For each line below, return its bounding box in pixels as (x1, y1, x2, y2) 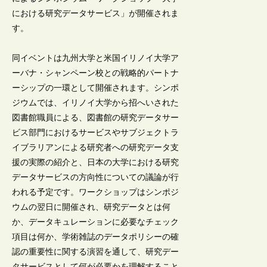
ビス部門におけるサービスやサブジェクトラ (12, 128, 179, 137)
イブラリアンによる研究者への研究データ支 (12, 142, 179, 152)
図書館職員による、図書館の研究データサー (12, 113, 179, 122)
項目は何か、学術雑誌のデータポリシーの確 (12, 232, 179, 241)
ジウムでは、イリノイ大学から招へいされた (12, 98, 179, 107)
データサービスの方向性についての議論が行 (12, 172, 179, 182)
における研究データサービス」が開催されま (12, 8, 179, 18)
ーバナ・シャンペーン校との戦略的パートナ (12, 68, 179, 77)
